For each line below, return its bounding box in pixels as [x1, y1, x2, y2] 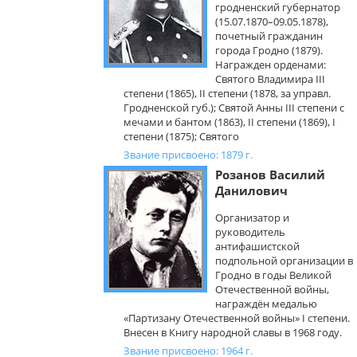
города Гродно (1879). [215, 43, 323, 57]
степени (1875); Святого [124, 129, 239, 143]
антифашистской [215, 239, 300, 253]
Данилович [215, 182, 288, 198]
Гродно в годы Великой [215, 268, 331, 282]
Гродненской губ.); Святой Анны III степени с [124, 100, 344, 115]
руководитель [215, 225, 288, 239]
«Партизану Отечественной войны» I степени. [124, 311, 352, 325]
